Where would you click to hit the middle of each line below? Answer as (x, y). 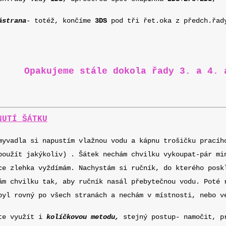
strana (14, 21)
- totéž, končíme (61, 21)
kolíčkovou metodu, (81, 217)
